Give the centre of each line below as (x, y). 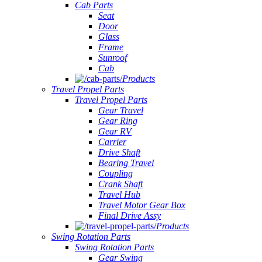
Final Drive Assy (130, 216)
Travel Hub (119, 194)
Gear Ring (118, 121)
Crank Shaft (120, 184)
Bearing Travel (126, 163)
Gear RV (115, 131)
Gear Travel (121, 110)
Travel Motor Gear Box (142, 205)
